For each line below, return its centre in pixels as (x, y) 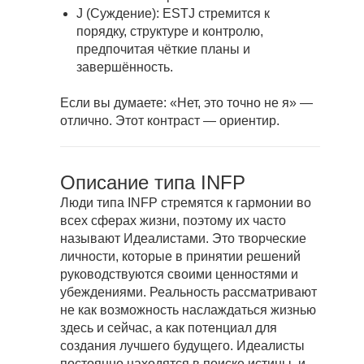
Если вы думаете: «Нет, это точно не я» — (186, 103)
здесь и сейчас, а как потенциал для (169, 328)
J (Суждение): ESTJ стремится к (173, 14)
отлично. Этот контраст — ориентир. (170, 121)
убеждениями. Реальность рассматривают (188, 292)
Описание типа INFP (153, 183)
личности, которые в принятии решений (180, 257)
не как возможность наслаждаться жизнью (188, 310)
